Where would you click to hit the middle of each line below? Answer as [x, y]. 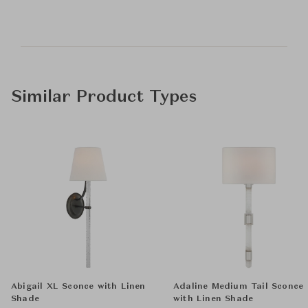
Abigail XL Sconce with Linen [78, 287]
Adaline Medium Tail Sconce [239, 287]
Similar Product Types [104, 98]
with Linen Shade [213, 299]
